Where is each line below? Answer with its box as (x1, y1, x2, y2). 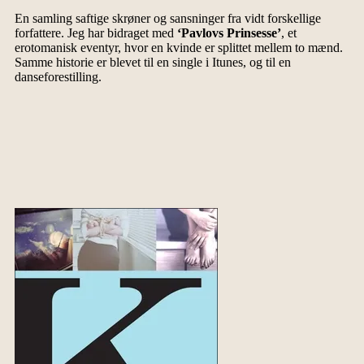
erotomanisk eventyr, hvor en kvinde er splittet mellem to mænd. (14, 41, 343, 55)
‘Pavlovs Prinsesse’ (176, 26, 281, 41)
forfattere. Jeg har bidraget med (14, 26, 177, 41)
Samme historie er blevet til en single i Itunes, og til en (14, 55, 291, 70)
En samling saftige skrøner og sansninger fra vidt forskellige (14, 11, 321, 26)
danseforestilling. (14, 70, 102, 84)
